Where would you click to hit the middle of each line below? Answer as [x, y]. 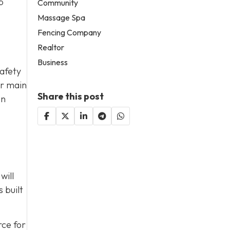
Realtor [51, 47]
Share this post [71, 96]
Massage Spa [62, 17]
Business [53, 62]
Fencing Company [70, 32]
